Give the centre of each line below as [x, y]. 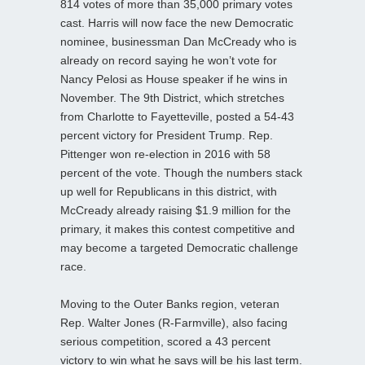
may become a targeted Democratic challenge [179, 247]
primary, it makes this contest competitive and [178, 229]
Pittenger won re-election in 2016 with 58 [165, 154]
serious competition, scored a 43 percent [165, 341]
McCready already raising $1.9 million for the [176, 210]
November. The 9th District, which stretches [172, 97]
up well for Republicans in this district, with [169, 191]
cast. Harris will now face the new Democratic [177, 22]
